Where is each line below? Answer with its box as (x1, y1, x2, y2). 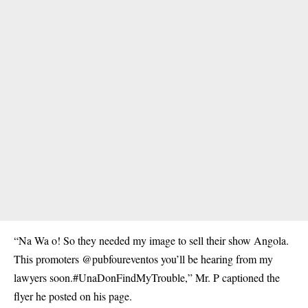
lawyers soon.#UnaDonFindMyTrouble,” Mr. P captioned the (14, 270, 280, 285)
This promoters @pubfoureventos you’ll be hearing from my (14, 252, 273, 266)
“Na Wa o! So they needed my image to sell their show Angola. (14, 233, 289, 247)
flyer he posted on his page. (14, 289, 132, 303)
